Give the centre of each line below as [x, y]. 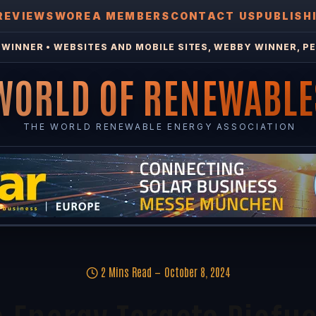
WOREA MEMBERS [113, 16]
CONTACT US [213, 16]
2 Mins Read [126, 272]
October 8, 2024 [197, 272]
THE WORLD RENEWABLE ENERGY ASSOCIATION [159, 127]
